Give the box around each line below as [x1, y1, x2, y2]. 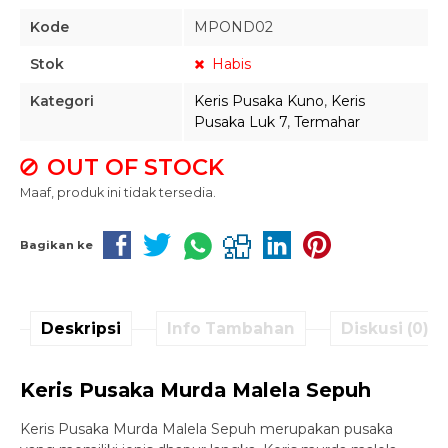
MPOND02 [194, 18, 273, 36]
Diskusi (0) [341, 318, 429, 338]
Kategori [30, 92, 94, 110]
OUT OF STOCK [41, 153, 224, 181]
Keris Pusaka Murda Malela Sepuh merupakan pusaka [20, 419, 393, 438]
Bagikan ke [20, 238, 93, 252]
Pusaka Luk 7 [194, 113, 287, 131]
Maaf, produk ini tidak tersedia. [20, 185, 216, 200]
